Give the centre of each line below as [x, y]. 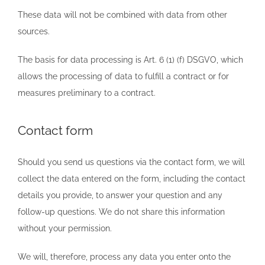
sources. [34, 31]
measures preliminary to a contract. [87, 93]
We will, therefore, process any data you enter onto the [124, 256]
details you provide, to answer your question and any [120, 195]
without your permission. [65, 228]
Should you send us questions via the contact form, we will [131, 162]
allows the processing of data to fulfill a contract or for [123, 76]
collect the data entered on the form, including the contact [132, 178]
